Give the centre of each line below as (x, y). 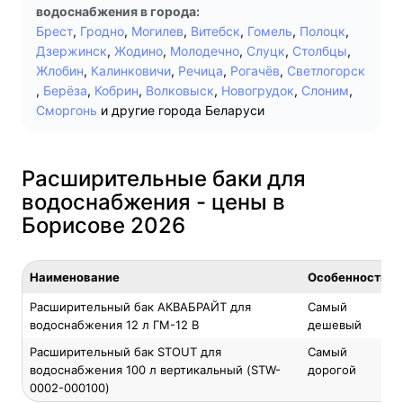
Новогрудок (258, 90)
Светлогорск (326, 71)
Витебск (215, 31)
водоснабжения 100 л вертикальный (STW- (155, 370)
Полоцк (322, 31)
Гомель (270, 31)
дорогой (332, 370)
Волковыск (180, 90)
